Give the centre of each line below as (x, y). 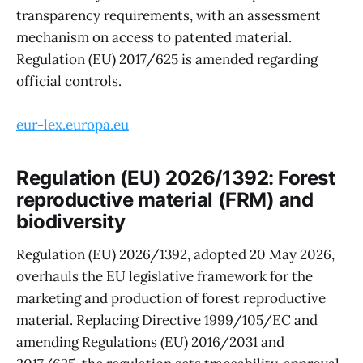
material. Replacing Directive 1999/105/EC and (167, 320)
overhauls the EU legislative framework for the (164, 276)
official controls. (69, 81)
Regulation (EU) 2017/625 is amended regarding (167, 59)
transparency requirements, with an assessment (169, 15)
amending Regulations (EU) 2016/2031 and (150, 342)
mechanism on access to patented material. (154, 37)
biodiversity (71, 222)
